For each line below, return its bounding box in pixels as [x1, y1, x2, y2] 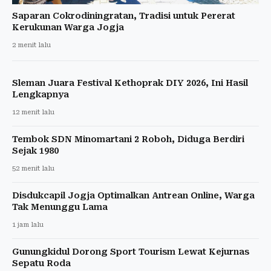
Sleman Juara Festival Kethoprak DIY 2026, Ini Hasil [12, 78, 248, 88]
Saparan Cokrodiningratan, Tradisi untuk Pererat [12, 11, 235, 21]
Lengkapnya [12, 90, 69, 100]
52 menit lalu [12, 165, 54, 173]
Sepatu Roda [12, 258, 71, 269]
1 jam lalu [12, 221, 44, 229]
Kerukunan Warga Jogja [12, 22, 124, 33]
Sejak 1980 [12, 146, 59, 156]
